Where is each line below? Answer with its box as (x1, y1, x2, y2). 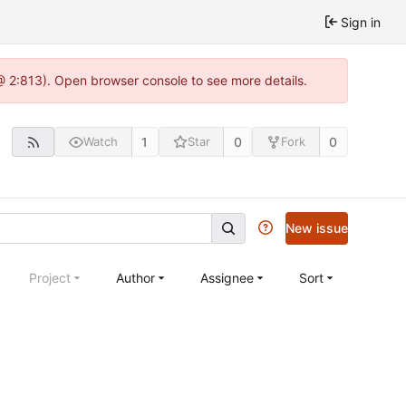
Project (29, 269, 71, 285)
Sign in (341, 14, 381, 30)
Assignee (200, 269, 254, 285)
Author (116, 269, 155, 285)
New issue (285, 219, 348, 236)
